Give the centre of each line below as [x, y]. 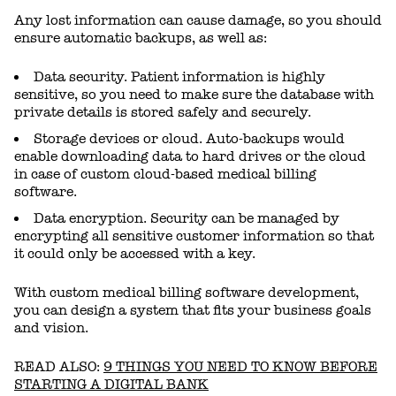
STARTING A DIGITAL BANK [111, 385]
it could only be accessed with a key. [135, 254]
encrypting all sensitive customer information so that [194, 236]
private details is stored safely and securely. [163, 113]
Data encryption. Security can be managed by [187, 219]
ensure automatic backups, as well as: [141, 38]
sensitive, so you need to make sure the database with [194, 95]
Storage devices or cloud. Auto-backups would [189, 139]
